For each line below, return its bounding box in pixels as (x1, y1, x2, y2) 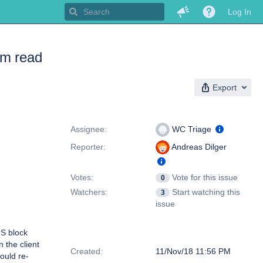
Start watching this (172, 187, 240, 197)
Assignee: (70, 124, 107, 134)
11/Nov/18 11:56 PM (156, 247, 231, 256)
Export (213, 83, 237, 92)
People (82, 106, 110, 116)
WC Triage (170, 124, 214, 134)
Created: (70, 247, 103, 256)
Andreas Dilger (170, 142, 227, 151)
